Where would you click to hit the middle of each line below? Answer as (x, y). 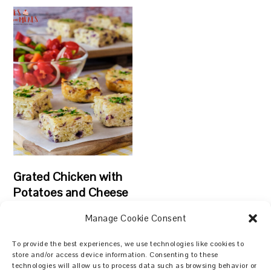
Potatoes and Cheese (71, 192)
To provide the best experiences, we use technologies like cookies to (128, 244)
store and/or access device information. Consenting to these (115, 255)
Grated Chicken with (68, 176)
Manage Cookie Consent (135, 218)
